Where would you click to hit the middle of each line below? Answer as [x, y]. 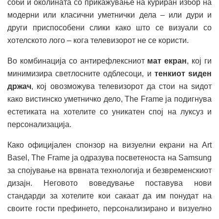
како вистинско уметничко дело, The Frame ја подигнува [109, 99]
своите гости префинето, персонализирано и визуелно [109, 208]
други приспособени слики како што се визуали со [109, 27]
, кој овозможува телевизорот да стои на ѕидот [121, 86]
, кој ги [199, 61]
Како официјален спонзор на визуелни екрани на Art [109, 145]
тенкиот [170, 73]
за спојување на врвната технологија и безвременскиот [109, 170]
